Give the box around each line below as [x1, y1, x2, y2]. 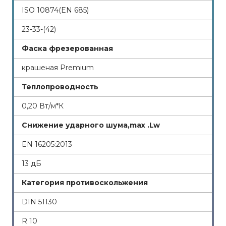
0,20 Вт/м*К [22, 101, 64, 110]
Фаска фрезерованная [22, 44, 113, 53]
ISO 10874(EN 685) [22, 6, 89, 15]
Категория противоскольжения [22, 178, 148, 187]
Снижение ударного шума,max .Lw [22, 121, 160, 130]
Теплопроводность [22, 82, 98, 91]
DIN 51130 [22, 197, 57, 206]
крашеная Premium [22, 63, 94, 72]
